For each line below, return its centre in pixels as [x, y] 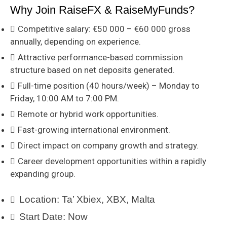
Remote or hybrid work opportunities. [88, 114]
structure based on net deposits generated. [92, 70]
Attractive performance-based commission [100, 58]
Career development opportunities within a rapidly [112, 161]
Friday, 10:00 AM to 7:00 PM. [65, 99]
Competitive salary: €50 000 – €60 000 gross [104, 29]
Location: [39, 200]
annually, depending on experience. [75, 42]
